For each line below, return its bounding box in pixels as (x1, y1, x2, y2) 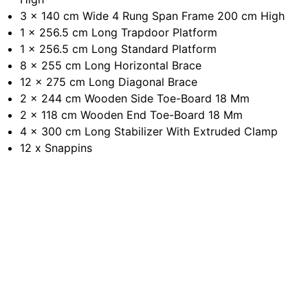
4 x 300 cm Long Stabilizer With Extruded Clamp (20, 124, 278, 138)
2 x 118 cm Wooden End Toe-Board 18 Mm (20, 108, 243, 122)
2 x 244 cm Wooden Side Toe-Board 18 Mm (20, 91, 250, 105)
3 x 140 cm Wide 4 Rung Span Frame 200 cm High (20, 9, 285, 23)
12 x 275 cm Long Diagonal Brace (20, 75, 198, 89)
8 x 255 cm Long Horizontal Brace (20, 58, 202, 72)
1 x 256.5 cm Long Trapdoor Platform (20, 25, 218, 39)
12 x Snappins (20, 141, 93, 155)
